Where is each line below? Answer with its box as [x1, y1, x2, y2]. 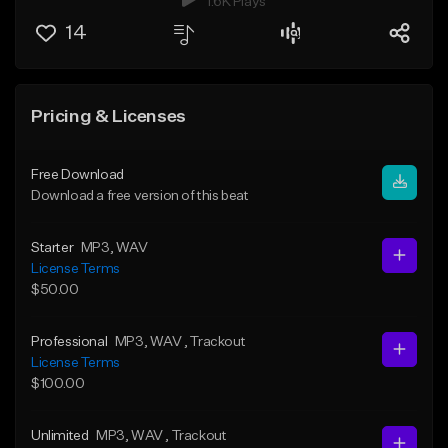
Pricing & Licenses [31, 107, 186, 126]
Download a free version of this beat [31, 188, 249, 203]
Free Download [31, 167, 124, 182]
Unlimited [31, 428, 89, 443]
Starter [31, 240, 74, 255]
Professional [31, 334, 108, 349]
